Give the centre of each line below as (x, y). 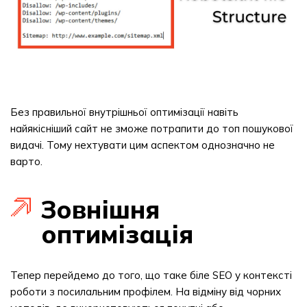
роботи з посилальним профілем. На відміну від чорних (146, 292)
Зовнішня (100, 209)
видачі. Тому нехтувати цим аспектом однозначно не (143, 145)
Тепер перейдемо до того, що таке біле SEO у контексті (151, 275)
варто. (26, 161)
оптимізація (117, 234)
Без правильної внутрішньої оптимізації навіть (124, 112)
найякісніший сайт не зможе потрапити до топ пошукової (152, 128)
